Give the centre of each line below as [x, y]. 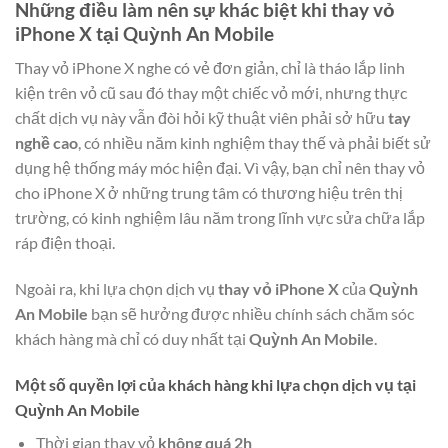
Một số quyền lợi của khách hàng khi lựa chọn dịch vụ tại [215, 384]
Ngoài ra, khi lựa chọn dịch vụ [116, 289]
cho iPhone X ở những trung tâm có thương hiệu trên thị [209, 193]
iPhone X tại [69, 33]
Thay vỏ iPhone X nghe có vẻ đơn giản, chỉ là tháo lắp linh [210, 68]
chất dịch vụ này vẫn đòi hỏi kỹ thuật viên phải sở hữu [201, 118]
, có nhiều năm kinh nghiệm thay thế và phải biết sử [254, 143]
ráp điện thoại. [65, 243]
